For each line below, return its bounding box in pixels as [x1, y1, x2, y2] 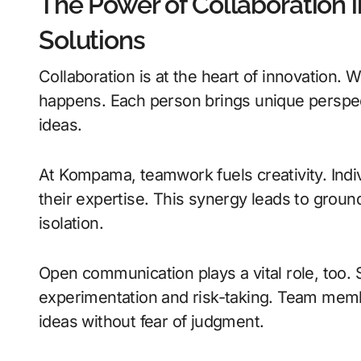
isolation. [39, 213, 104, 233]
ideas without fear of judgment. [39, 311, 264, 331]
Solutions [39, 24, 145, 55]
